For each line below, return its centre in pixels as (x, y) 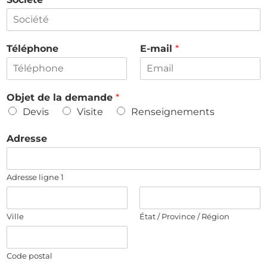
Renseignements (173, 111)
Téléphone (32, 48)
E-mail (158, 48)
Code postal (30, 255)
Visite (90, 111)
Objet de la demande (61, 97)
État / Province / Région (184, 216)
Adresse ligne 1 (35, 177)
